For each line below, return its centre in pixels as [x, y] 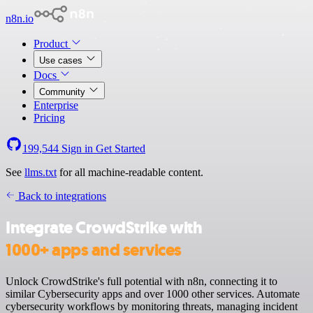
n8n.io [20, 19]
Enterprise [56, 105]
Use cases [62, 60]
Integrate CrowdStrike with [104, 227]
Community [64, 92]
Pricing [49, 118]
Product [52, 44]
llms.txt [41, 172]
